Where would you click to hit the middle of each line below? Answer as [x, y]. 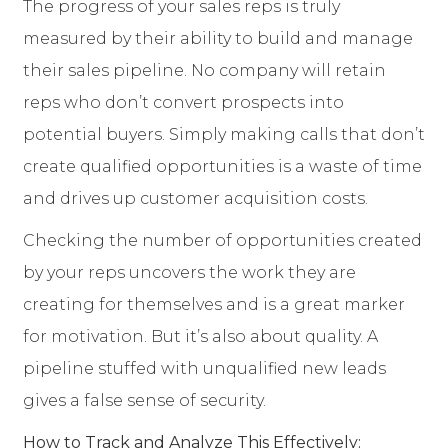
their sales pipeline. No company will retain [204, 71]
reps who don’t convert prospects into [183, 103]
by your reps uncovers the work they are [189, 273]
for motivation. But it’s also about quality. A [200, 337]
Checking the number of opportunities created [222, 241]
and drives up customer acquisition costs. [195, 199]
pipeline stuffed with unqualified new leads [204, 369]
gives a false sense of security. [144, 401]
